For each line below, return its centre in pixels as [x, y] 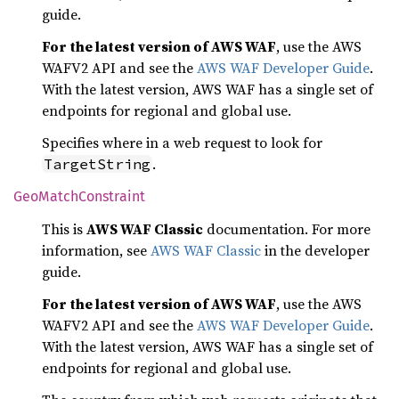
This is [64, 229]
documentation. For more [287, 229]
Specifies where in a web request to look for [182, 142]
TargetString [97, 164]
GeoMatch [46, 196]
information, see [96, 250]
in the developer [315, 250]
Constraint [112, 196]
